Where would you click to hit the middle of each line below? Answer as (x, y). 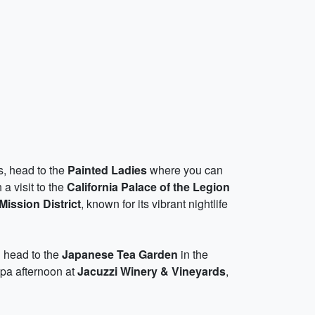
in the (193, 254)
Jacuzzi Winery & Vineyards (152, 271)
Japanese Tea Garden (120, 254)
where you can (185, 170)
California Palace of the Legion (148, 187)
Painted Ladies (107, 170)
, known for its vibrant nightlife (154, 204)
